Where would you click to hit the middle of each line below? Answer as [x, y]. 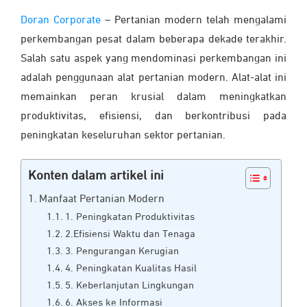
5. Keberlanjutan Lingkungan [130, 285]
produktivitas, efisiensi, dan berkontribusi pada [153, 116]
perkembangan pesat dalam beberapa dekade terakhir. [153, 39]
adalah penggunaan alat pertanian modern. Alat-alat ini [153, 78]
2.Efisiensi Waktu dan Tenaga [131, 234]
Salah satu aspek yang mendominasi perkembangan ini [153, 59]
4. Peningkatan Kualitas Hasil [131, 268]
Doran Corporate [61, 20]
